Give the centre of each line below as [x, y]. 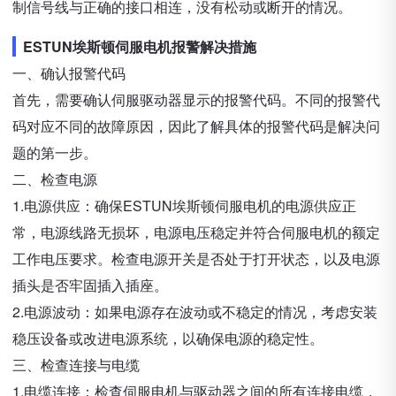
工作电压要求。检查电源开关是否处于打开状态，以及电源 [196, 259]
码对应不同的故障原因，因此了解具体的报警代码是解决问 [196, 126]
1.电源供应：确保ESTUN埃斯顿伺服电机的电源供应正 [184, 206]
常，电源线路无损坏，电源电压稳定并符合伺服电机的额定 [196, 232]
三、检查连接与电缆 [76, 365]
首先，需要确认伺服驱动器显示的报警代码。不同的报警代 [196, 99]
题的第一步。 [55, 152]
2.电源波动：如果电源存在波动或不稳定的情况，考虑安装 [195, 312]
